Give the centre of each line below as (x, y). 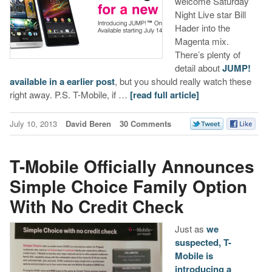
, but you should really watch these (183, 81)
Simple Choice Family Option (128, 186)
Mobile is (194, 256)
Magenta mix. (202, 41)
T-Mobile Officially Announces (132, 166)
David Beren (88, 124)
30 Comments (145, 124)
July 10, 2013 (34, 124)
